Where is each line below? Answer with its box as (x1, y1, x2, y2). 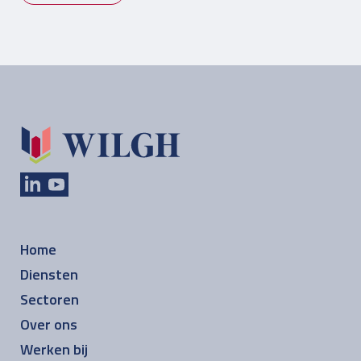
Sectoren (20, 288, 79, 310)
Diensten (20, 263, 78, 285)
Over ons (20, 313, 77, 335)
